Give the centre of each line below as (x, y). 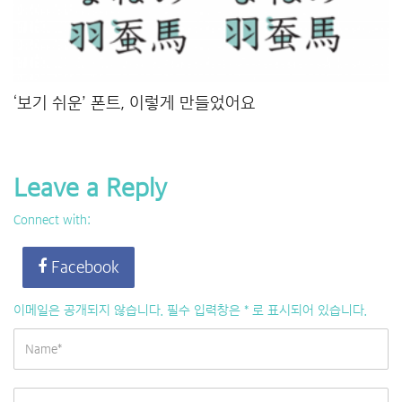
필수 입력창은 (204, 310)
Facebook (83, 267)
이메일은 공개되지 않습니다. (88, 310)
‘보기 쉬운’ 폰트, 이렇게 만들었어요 (135, 103)
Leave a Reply (90, 188)
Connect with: (52, 219)
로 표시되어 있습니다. (308, 310)
